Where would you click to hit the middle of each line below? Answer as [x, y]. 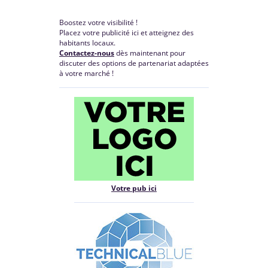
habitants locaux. [87, 42]
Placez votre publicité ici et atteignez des [126, 32]
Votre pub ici [134, 188]
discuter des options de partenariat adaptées [134, 63]
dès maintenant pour [150, 53]
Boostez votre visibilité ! [98, 22]
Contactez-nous [86, 53]
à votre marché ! [86, 73]
